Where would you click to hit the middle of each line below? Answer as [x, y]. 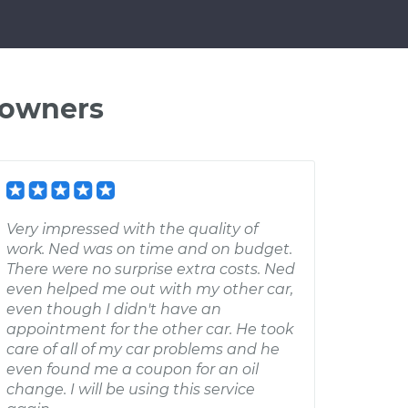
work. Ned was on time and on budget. [149, 249]
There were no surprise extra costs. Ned [151, 269]
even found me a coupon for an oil [133, 369]
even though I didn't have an [114, 309]
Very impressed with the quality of [132, 229]
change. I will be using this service [131, 389]
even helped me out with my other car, [150, 289]
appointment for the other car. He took [150, 329]
